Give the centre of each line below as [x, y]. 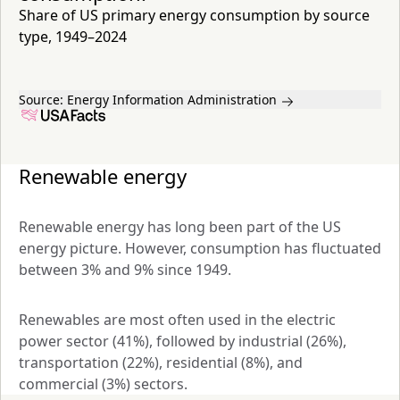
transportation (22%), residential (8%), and [161, 362]
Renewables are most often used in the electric [177, 319]
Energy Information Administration [172, 100]
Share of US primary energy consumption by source [194, 16]
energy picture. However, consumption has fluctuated [200, 248]
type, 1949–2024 [73, 37]
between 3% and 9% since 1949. [127, 269]
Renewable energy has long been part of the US [180, 226]
